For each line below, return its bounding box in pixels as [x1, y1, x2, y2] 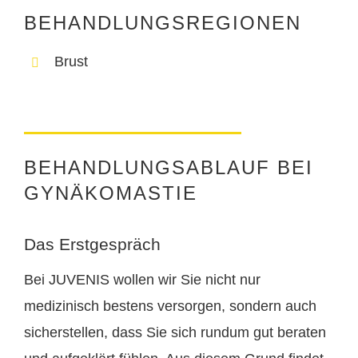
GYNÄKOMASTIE [24, 182, 197, 205]
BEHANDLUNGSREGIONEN [24, 12, 301, 34]
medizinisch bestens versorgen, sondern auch [24, 298, 316, 315]
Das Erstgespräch [24, 235, 161, 254]
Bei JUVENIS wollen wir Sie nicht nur [24, 272, 261, 288]
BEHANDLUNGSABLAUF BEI [24, 157, 313, 179]
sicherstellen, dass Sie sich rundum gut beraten [24, 324, 326, 341]
